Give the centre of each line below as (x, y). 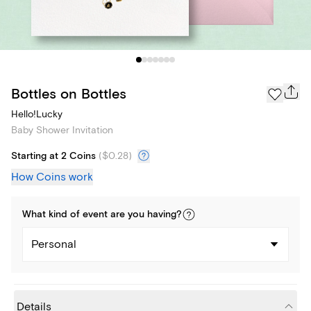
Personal (54, 245)
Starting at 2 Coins (53, 157)
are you (127, 215)
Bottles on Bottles (69, 94)
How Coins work (52, 177)
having (162, 215)
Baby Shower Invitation (62, 131)
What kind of (52, 215)
